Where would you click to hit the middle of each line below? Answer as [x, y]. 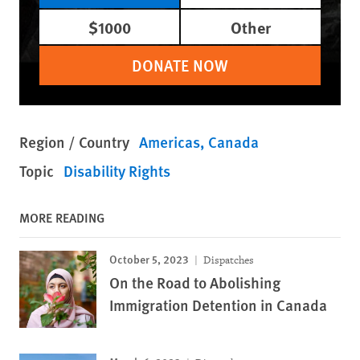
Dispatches [227, 260]
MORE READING [62, 218]
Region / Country [74, 142]
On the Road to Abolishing [195, 283]
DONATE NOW [180, 65]
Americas [170, 142]
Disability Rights [117, 171]
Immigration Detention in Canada [218, 305]
